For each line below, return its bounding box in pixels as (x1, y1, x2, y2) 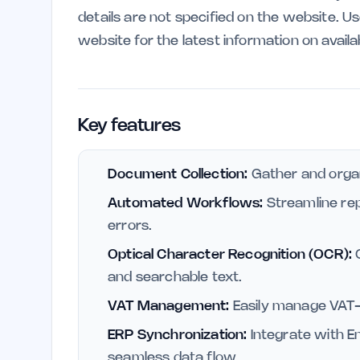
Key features (78, 118, 181, 134)
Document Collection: (108, 168, 248, 181)
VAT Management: (108, 300, 230, 313)
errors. (108, 219, 153, 232)
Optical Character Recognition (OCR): (108, 248, 353, 261)
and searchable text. (108, 271, 243, 284)
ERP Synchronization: (108, 329, 247, 342)
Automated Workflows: (108, 197, 264, 210)
